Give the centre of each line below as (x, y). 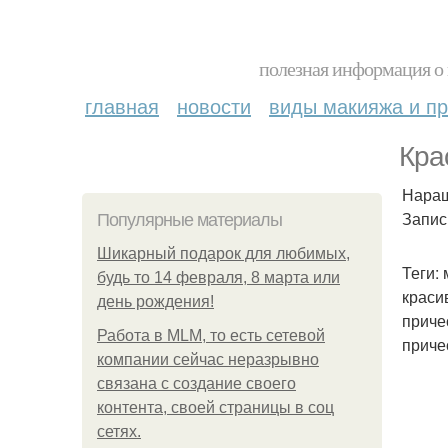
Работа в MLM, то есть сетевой (211, 335)
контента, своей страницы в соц (215, 407)
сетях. (119, 431)
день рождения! (155, 301)
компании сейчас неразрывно (208, 359)
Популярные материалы (189, 220)
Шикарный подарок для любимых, (223, 253)
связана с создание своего (196, 383)
